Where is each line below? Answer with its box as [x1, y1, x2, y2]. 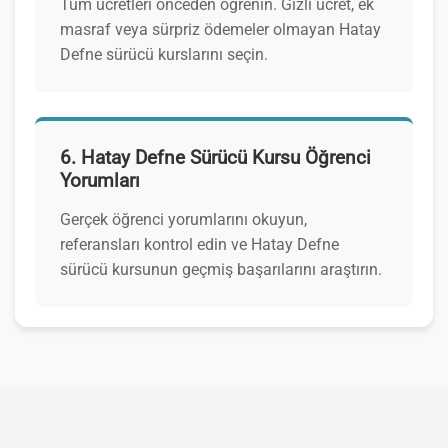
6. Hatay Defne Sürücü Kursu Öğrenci [60, 146, 371, 169]
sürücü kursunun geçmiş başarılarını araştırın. [60, 260, 382, 279]
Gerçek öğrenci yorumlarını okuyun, [60, 210, 307, 229]
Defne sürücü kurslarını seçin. [60, 45, 268, 64]
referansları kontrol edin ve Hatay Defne [60, 235, 339, 254]
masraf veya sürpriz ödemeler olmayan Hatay [60, 20, 381, 39]
